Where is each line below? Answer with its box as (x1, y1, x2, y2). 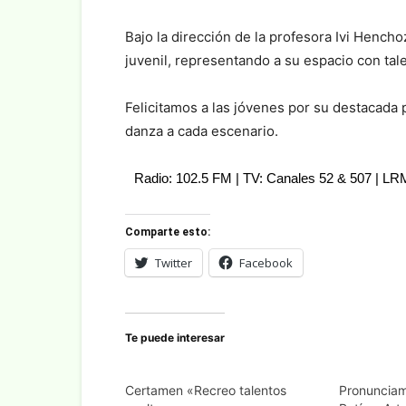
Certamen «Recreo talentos (125, 382, 286, 398)
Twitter (155, 254, 192, 271)
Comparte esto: (125, 225, 210, 238)
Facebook (239, 254, 293, 271)
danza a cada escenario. (125, 121, 278, 140)
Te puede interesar (125, 330, 225, 344)
